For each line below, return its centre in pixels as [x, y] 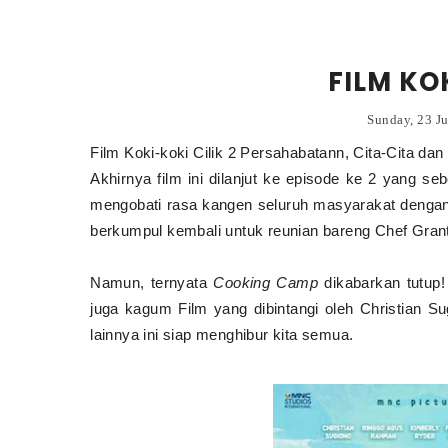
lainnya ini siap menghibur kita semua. [224, 334]
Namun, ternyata [152, 282]
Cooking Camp [269, 282]
